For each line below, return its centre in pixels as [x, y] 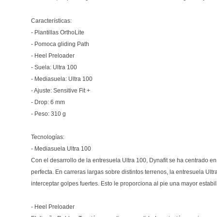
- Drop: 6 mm [48, 102]
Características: [51, 21]
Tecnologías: [48, 137]
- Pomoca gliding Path [60, 44]
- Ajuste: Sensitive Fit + [61, 90]
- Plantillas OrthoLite [58, 32]
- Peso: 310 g [48, 114]
